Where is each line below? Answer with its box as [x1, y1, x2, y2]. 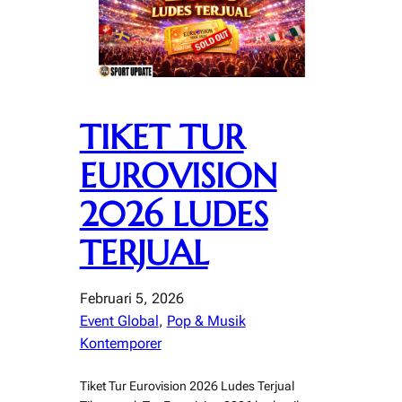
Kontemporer [79, 334, 162, 352]
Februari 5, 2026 [79, 289, 184, 307]
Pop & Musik [166, 311, 246, 329]
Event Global [79, 311, 159, 329]
